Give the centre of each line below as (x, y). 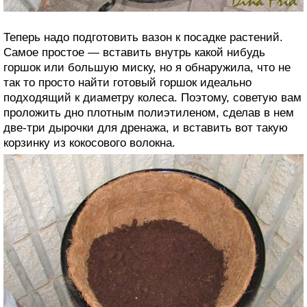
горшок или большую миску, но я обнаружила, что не (147, 68)
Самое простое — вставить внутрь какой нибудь (134, 53)
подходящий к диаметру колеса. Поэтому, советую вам (152, 98)
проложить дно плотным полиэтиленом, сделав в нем (149, 113)
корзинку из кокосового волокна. (89, 143)
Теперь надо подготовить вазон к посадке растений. (143, 38)
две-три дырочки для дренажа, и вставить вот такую (146, 128)
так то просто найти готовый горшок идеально (127, 83)
